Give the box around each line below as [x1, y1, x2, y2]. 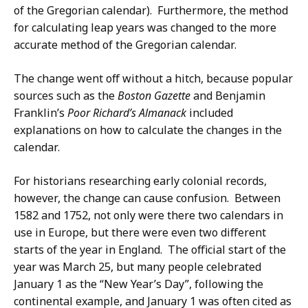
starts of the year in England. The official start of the [14, 242, 286, 258]
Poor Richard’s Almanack [67, 105, 189, 121]
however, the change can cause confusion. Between [14, 190, 280, 206]
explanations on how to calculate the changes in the [14, 122, 282, 138]
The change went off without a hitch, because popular [14, 71, 293, 87]
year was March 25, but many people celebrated [14, 259, 261, 275]
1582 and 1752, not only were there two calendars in [14, 208, 283, 223]
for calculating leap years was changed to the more [14, 20, 276, 36]
